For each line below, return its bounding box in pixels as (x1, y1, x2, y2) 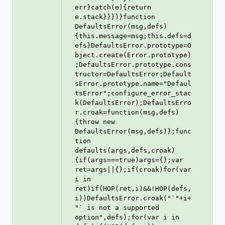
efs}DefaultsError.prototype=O (75, 42, 191, 49)
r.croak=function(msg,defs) (75, 108, 179, 116)
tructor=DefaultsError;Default (75, 70, 191, 78)
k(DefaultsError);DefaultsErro (75, 99, 191, 106)
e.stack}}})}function (75, 13, 155, 21)
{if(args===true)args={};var (75, 156, 183, 164)
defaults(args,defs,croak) (75, 147, 175, 154)
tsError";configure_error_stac (75, 89, 191, 97)
